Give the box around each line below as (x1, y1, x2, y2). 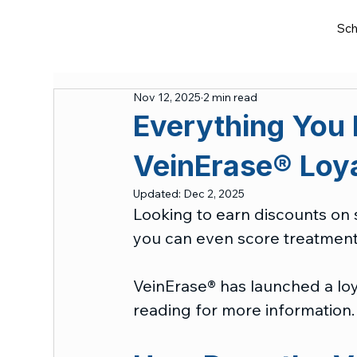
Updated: (133, 186, 184, 201)
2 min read (203, 89, 258, 104)
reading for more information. (133, 299, 355, 320)
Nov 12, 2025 (133, 89, 202, 104)
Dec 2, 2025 (183, 186, 245, 201)
